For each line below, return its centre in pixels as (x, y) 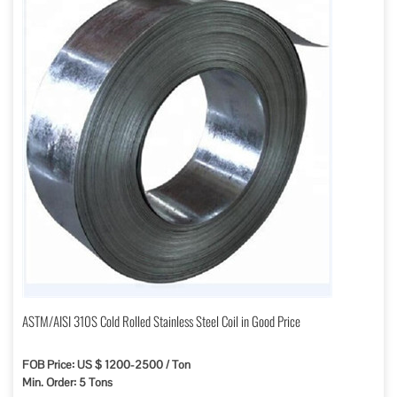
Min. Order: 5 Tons (67, 382)
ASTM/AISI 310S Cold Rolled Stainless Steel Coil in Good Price (161, 321)
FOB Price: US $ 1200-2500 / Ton (106, 365)
